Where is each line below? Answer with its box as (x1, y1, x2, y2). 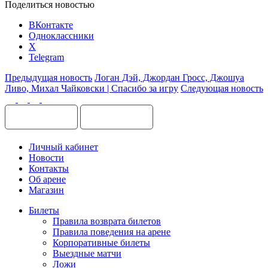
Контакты (29, 163, 69, 173)
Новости (29, 152, 64, 163)
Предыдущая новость (5, 72, 92, 83)
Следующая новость (181, 83, 263, 93)
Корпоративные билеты (53, 237, 150, 248)
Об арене (29, 173, 66, 184)
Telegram (29, 51, 64, 62)
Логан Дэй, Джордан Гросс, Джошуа (95, 72, 244, 83)
